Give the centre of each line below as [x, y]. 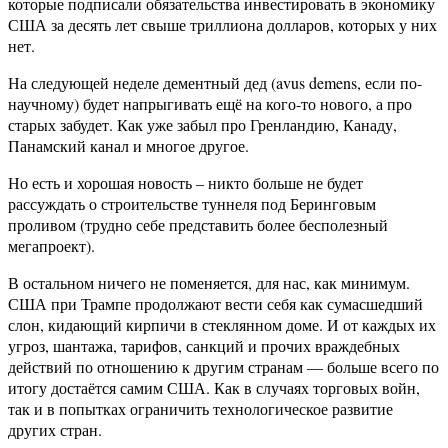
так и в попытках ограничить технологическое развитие [200, 409]
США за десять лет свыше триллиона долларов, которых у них [222, 25]
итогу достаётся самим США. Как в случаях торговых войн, [214, 388]
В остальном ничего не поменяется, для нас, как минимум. [209, 283]
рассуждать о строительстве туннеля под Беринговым [192, 204]
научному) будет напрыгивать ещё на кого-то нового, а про [210, 104]
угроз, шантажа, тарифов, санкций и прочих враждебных [204, 346]
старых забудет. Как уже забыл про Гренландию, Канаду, [202, 125]
